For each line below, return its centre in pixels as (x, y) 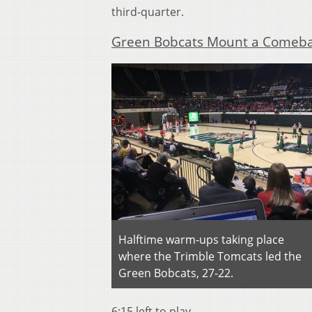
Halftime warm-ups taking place (201, 239)
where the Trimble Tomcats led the (210, 256)
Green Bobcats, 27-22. (176, 273)
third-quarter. (148, 12)
